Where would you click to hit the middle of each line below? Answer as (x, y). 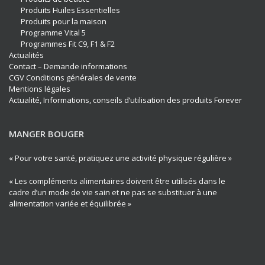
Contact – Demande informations (68, 67)
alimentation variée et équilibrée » (70, 203)
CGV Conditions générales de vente (73, 78)
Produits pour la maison (63, 22)
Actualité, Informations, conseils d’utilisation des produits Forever (125, 100)
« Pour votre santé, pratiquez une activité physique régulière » (120, 158)
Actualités (26, 55)
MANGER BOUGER (46, 134)
